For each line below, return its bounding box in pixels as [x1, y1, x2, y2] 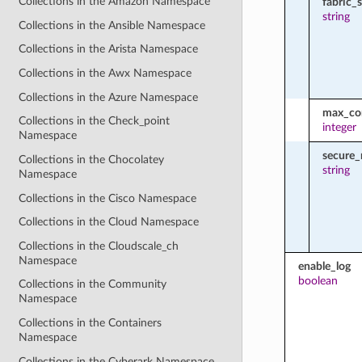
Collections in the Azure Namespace [19, 90, 199, 103]
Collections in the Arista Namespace [19, 43, 199, 56]
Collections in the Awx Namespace [19, 67, 192, 80]
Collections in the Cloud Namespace [19, 216, 200, 229]
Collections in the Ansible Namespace [19, 19, 206, 32]
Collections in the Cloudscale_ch [19, 239, 179, 252]
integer [322, 120, 356, 133]
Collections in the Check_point [19, 115, 170, 128]
